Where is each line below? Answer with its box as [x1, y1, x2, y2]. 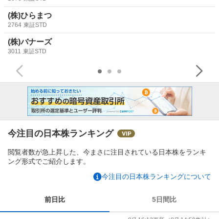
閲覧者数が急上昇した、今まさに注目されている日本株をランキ [8, 148, 206, 156]
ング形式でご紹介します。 [8, 157, 90, 165]
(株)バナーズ [8, 37, 52, 46]
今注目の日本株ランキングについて [102, 173, 211, 181]
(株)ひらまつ [8, 11, 52, 20]
